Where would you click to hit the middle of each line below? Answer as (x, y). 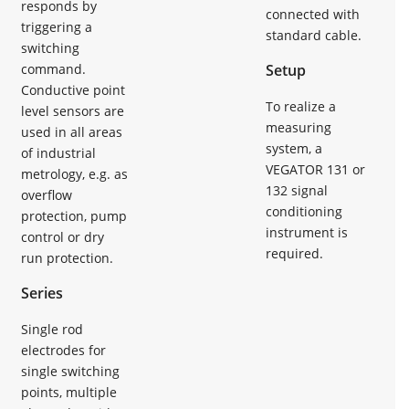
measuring (299, 127)
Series (42, 293)
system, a (294, 148)
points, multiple (69, 392)
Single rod (52, 329)
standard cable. (314, 35)
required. (294, 253)
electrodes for (63, 350)
